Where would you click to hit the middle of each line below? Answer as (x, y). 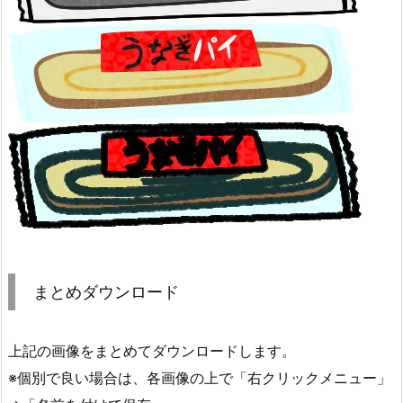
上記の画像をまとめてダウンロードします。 (152, 350)
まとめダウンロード (106, 291)
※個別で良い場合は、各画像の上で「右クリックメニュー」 (200, 377)
